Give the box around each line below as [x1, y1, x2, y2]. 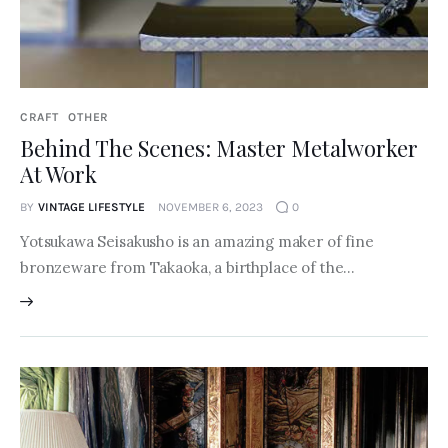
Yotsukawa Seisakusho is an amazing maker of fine [20, 232, 374, 252]
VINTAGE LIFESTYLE [37, 200, 145, 215]
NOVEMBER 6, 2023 [157, 200, 263, 215]
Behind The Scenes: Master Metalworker [20, 133, 418, 164]
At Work [20, 159, 97, 190]
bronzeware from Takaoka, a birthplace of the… [20, 258, 356, 278]
